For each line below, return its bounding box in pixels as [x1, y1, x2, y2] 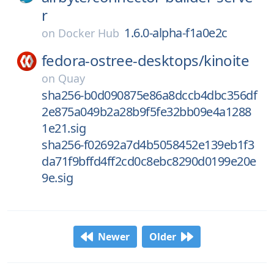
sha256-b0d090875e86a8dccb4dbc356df [42, 87, 257, 103]
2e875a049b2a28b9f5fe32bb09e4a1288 [42, 103, 251, 120]
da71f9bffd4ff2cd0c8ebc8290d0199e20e [42, 153, 256, 169]
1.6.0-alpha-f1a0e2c [124, 24, 228, 41]
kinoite [204, 50, 250, 70]
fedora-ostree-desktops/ [42, 50, 204, 70]
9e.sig [42, 169, 73, 186]
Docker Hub [58, 26, 119, 40]
